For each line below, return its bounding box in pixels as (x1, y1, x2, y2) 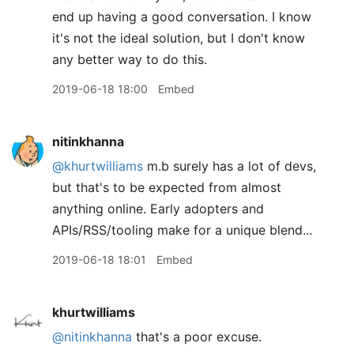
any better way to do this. (52, 51, 207, 67)
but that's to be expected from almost (52, 179, 281, 195)
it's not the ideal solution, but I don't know (52, 30, 305, 46)
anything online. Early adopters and (52, 201, 264, 217)
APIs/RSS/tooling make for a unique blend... (52, 222, 312, 238)
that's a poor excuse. (132, 329, 262, 345)
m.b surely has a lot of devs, (143, 158, 316, 174)
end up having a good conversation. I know (52, 9, 311, 24)
